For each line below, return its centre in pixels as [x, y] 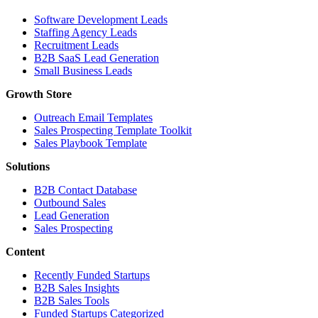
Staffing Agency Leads [86, 32]
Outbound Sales [70, 202]
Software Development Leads [101, 19]
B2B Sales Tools [72, 300]
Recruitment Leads [76, 45]
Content [25, 251]
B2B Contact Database [86, 190]
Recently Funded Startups [92, 275]
